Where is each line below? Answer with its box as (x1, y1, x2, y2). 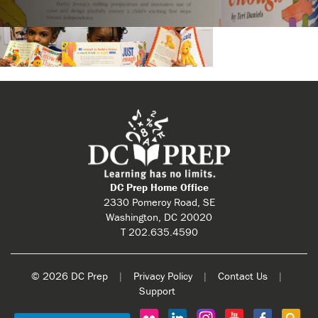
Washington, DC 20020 (106, 210, 212, 224)
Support (139, 284, 175, 298)
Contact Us (218, 269, 268, 283)
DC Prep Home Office (109, 180, 209, 194)
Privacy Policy (133, 269, 192, 283)
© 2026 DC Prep (31, 269, 108, 283)
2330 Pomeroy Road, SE (103, 195, 215, 209)
